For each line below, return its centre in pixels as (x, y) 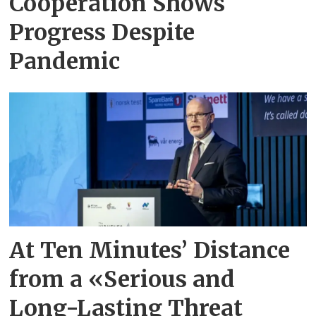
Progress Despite (102, 33)
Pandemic (65, 62)
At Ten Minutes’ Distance (150, 250)
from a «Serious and (122, 279)
